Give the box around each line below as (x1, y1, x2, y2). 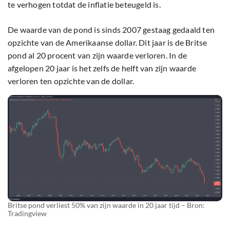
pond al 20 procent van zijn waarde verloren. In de (8, 50, 187, 61)
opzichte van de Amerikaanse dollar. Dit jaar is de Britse (8, 37, 207, 48)
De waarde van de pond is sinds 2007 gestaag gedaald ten (8, 25, 215, 35)
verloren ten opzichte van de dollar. (8, 76, 135, 86)
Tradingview (8, 208, 47, 218)
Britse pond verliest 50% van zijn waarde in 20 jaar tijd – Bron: (8, 200, 205, 209)
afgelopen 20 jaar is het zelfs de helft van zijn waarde (8, 63, 197, 73)
